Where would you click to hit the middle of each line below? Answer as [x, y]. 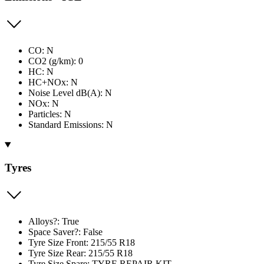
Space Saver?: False [65, 232]
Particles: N [50, 114]
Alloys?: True [54, 221]
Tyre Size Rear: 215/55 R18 [80, 253]
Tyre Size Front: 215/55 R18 [82, 242]
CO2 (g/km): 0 [56, 61]
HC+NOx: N [53, 82]
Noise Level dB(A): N [70, 93]
